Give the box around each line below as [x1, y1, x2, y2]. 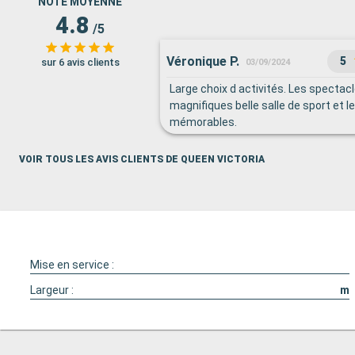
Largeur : [30, 284, 74, 296]
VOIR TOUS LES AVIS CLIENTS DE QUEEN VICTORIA [19, 154, 265, 165]
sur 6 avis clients [40, 56, 120, 68]
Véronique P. [166, 53, 239, 69]
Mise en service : [30, 258, 114, 271]
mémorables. [170, 116, 237, 128]
